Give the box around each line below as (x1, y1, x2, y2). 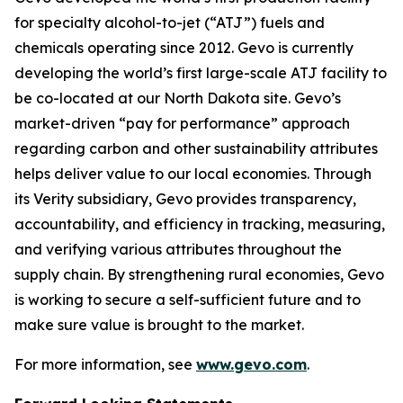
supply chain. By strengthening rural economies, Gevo (14, 265, 384, 283)
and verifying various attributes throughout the (14, 240, 342, 258)
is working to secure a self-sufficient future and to (14, 291, 361, 309)
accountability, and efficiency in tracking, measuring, (14, 215, 385, 233)
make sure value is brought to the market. (14, 316, 304, 334)
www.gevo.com (196, 355, 307, 373)
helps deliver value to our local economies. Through (14, 165, 372, 183)
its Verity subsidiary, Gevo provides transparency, (14, 190, 356, 208)
